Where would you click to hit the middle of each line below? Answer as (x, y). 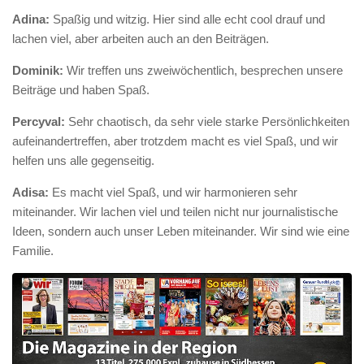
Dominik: (39, 70)
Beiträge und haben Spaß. (81, 89)
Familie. (33, 250)
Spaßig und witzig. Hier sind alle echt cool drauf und (187, 19)
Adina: (31, 19)
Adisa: (30, 192)
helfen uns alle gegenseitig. (83, 160)
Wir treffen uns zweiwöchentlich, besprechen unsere (205, 70)
